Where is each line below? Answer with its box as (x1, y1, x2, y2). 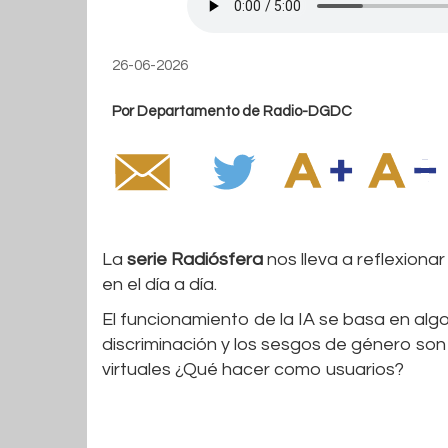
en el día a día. (102, 274, 225, 294)
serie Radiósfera (127, 249, 263, 269)
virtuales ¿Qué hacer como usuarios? (102, 359, 404, 379)
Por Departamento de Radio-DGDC (112, 103, 352, 119)
